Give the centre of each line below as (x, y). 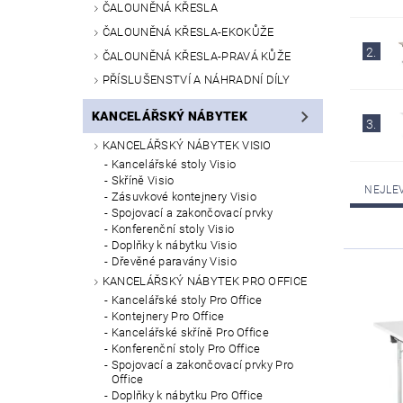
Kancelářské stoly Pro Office (187, 300)
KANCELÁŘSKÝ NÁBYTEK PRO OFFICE (205, 282)
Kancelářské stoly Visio (174, 165)
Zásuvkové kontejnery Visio (184, 197)
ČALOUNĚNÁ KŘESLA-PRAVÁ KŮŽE (197, 56)
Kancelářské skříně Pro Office (190, 332)
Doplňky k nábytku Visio (174, 246)
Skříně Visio (143, 181)
